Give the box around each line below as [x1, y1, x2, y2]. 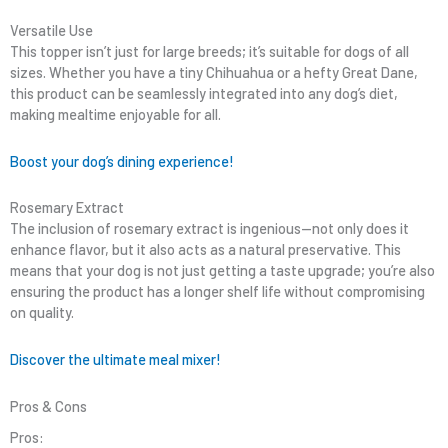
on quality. [10, 303, 74, 322]
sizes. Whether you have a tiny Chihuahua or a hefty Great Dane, [10, 63, 418, 82]
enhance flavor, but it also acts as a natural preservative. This [10, 240, 401, 259]
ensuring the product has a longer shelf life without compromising [10, 282, 425, 301]
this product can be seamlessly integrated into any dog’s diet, [10, 84, 398, 103]
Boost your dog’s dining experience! [10, 151, 234, 170]
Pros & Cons [10, 396, 87, 415]
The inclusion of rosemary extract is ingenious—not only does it [10, 219, 409, 238]
